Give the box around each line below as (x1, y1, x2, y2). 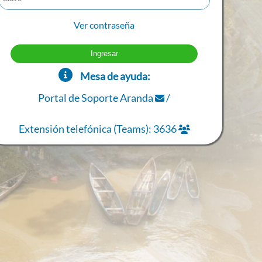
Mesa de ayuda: (80, 70, 150, 82)
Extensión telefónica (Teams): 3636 (18, 122, 177, 135)
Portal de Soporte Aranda (38, 91, 154, 104)
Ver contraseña (74, 19, 135, 30)
